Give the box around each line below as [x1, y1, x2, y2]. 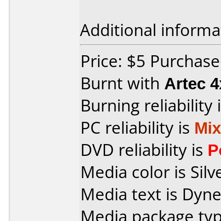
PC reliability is [80, 116, 194, 139]
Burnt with [80, 72, 164, 94]
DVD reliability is [80, 139, 208, 161]
